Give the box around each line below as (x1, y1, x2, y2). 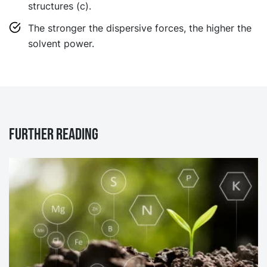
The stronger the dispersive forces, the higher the (28, 21, 252, 34)
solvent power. (28, 37, 94, 49)
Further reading (9, 124, 98, 144)
